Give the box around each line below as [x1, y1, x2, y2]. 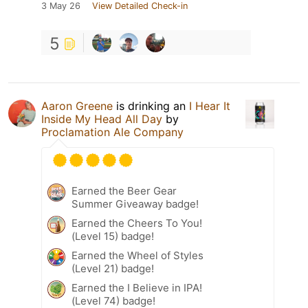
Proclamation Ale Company [41, 124, 184, 139]
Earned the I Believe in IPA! [71, 280, 202, 294]
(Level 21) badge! [71, 261, 154, 275]
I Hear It [189, 98, 230, 113]
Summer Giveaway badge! [71, 197, 199, 210]
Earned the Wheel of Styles [71, 248, 203, 262]
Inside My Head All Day [41, 111, 162, 126]
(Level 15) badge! [71, 229, 154, 243]
